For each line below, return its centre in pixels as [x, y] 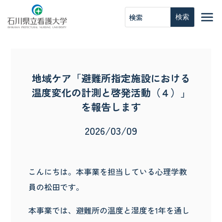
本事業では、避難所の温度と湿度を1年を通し [109, 210]
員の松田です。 [56, 187]
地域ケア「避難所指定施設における [111, 78]
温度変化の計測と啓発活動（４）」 [111, 92]
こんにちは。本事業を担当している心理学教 [108, 171]
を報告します [111, 107]
